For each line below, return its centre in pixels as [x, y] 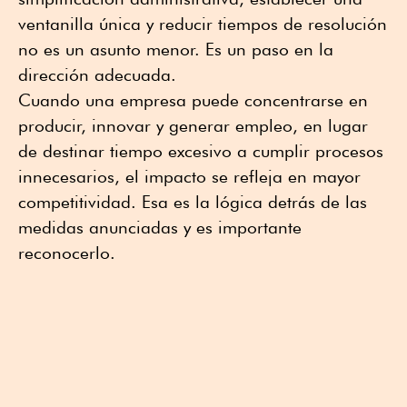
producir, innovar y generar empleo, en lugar [193, 126]
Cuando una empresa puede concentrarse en [193, 100]
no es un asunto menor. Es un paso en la [176, 50]
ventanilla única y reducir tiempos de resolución [203, 24]
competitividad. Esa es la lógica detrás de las [193, 202]
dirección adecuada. [97, 75]
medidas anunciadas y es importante [160, 228]
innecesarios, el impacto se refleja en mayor [189, 177]
